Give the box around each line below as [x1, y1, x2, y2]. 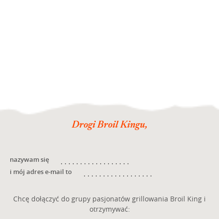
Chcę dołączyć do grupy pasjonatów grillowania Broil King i [13, 194, 206, 203]
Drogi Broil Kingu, [71, 120, 148, 130]
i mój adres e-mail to [10, 167, 72, 176]
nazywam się [10, 154, 49, 164]
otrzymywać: [89, 204, 130, 214]
